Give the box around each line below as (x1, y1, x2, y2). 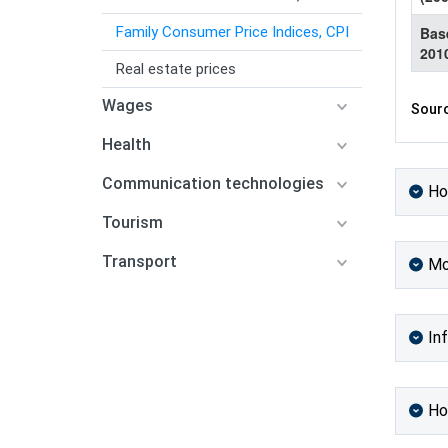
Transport (102, 252, 177, 271)
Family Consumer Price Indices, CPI (116, 23, 349, 41)
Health (102, 135, 151, 154)
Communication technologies (102, 174, 324, 193)
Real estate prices (116, 60, 236, 78)
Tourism (102, 213, 163, 232)
